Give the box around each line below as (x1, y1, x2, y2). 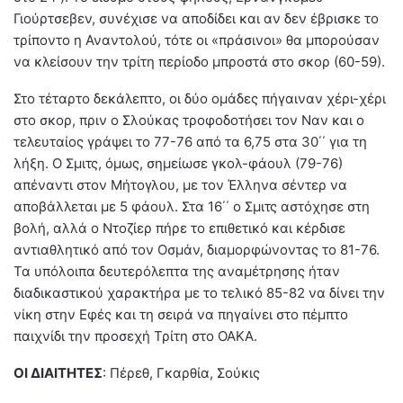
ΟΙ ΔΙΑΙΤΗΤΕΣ (13, 363, 103, 381)
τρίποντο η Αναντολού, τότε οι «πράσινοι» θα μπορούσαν (13, 31, 380, 49)
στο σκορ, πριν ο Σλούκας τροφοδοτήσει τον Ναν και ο (13, 111, 364, 129)
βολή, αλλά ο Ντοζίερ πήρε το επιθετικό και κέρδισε (13, 219, 345, 237)
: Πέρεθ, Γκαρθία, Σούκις (103, 363, 260, 381)
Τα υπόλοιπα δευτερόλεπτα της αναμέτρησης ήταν (13, 262, 340, 280)
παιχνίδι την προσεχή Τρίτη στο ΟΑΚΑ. (13, 327, 257, 345)
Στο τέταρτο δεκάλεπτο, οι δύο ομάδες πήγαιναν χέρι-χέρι (13, 89, 386, 107)
